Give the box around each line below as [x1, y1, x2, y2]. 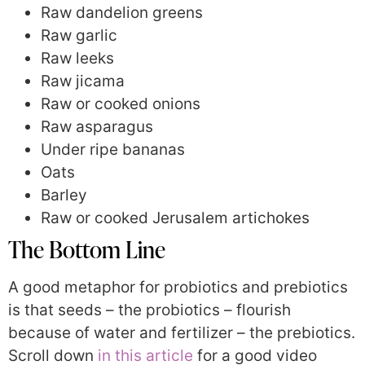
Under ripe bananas [41, 139, 185, 159]
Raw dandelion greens [41, 2, 203, 22]
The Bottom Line [8, 233, 165, 265]
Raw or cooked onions [41, 94, 200, 113]
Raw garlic [41, 25, 117, 45]
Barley [41, 185, 87, 204]
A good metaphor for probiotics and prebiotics [8, 277, 348, 297]
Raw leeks [41, 48, 114, 68]
